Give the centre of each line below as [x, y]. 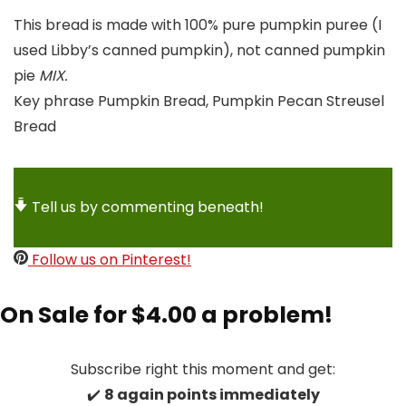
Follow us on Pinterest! [110, 260]
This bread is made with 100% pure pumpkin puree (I [198, 25]
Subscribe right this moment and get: [203, 369]
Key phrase [56, 101]
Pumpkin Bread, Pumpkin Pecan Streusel [241, 101]
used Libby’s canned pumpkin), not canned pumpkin [199, 50]
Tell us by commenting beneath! [148, 207]
